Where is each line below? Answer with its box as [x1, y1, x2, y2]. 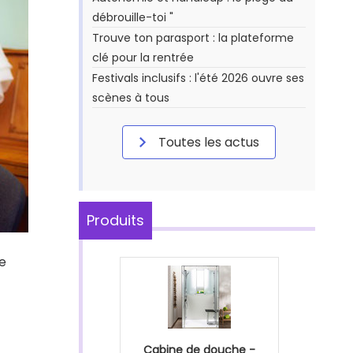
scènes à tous [92, 90, 169, 106]
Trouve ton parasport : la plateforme [92, 30, 294, 46]
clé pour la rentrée [92, 50, 194, 65]
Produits [87, 210, 144, 230]
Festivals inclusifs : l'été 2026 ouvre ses [92, 70, 304, 86]
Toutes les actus [155, 133, 259, 151]
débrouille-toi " [92, 9, 173, 25]
